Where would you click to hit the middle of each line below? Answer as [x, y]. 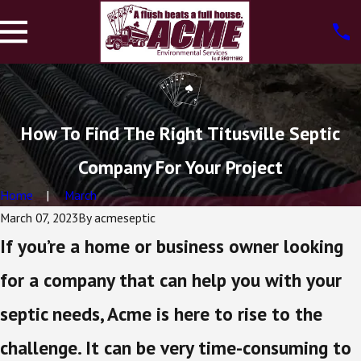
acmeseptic [125, 218]
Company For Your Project [180, 167]
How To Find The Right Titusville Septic [180, 133]
